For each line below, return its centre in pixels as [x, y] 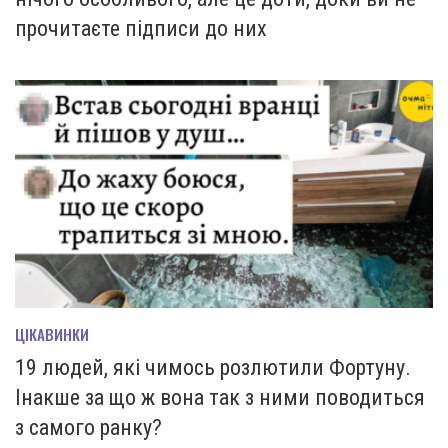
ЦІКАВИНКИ [52, 334]
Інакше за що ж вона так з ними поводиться [220, 398]
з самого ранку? [88, 428]
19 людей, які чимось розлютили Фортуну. [213, 368]
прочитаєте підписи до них [141, 29]
